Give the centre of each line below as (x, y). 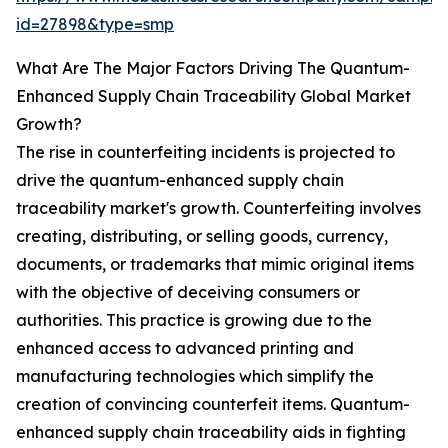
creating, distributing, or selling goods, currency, (202, 236)
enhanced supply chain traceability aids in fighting (211, 432)
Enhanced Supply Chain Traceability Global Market (213, 96)
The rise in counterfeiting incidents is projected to (205, 152)
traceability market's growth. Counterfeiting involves (218, 208)
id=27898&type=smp (95, 24)
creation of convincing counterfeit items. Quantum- (213, 404)
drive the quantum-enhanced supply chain (180, 180)
